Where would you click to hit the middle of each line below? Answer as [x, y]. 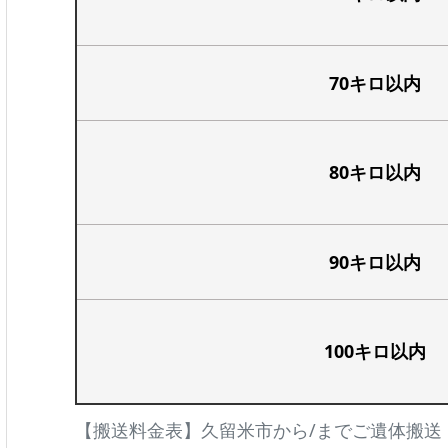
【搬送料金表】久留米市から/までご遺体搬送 [258, 429]
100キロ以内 [374, 350]
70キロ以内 [374, 82]
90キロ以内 [374, 261]
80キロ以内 [374, 171]
